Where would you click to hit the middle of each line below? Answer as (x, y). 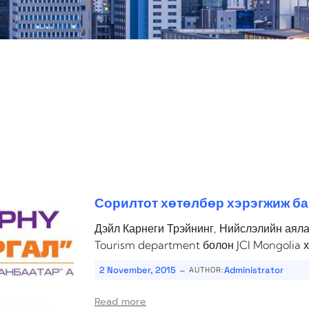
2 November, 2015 (137, 270)
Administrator (253, 270)
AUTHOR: (206, 270)
